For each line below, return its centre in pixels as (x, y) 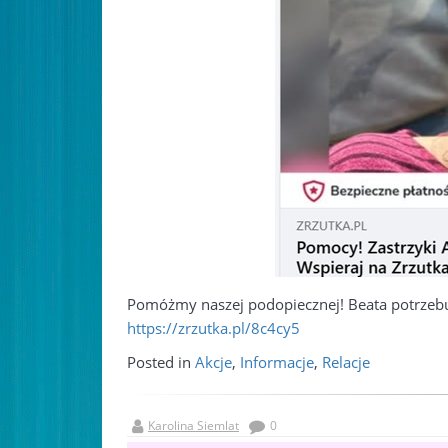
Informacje (277, 362)
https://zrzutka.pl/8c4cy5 (213, 328)
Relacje (346, 362)
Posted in (161, 362)
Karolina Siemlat (193, 425)
